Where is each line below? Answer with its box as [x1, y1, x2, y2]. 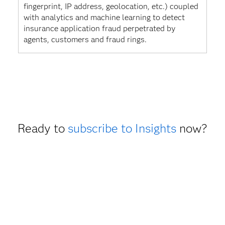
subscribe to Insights [67, 121, 176, 136]
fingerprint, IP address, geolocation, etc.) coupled [23, 2, 198, 12]
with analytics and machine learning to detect [23, 13, 185, 23]
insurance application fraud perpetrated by [23, 24, 175, 34]
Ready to [17, 121, 68, 136]
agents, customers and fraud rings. [23, 35, 147, 45]
